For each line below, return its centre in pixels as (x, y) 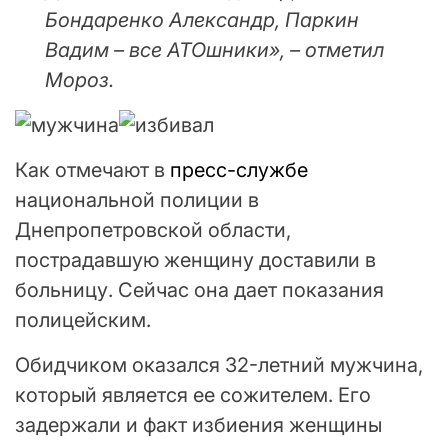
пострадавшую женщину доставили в (195, 259)
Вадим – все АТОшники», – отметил (214, 49)
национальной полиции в (137, 199)
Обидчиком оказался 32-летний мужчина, (219, 364)
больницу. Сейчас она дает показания (199, 289)
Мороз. (79, 79)
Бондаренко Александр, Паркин (202, 19)
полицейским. (83, 319)
